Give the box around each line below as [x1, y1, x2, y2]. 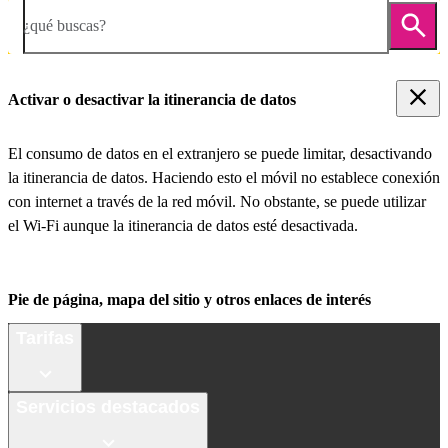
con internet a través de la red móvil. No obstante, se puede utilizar [8, 193, 426, 211]
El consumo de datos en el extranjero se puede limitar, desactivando [8, 145, 432, 163]
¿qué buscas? [23, 16, 106, 34]
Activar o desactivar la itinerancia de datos [8, 90, 296, 108]
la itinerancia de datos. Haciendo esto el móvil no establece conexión [8, 169, 440, 187]
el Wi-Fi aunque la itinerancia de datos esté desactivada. [8, 217, 358, 235]
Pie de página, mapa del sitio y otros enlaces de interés [8, 291, 371, 309]
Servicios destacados [16, 396, 200, 417]
